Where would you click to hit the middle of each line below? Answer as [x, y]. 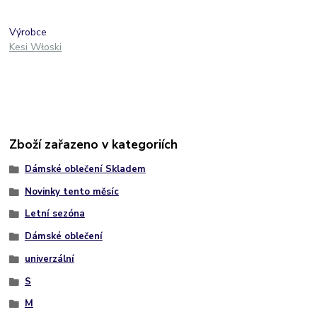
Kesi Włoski [36, 47]
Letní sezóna [54, 214]
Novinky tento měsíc [71, 191]
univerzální [49, 259]
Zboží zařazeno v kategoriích [94, 144]
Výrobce [28, 33]
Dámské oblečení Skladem [85, 169]
